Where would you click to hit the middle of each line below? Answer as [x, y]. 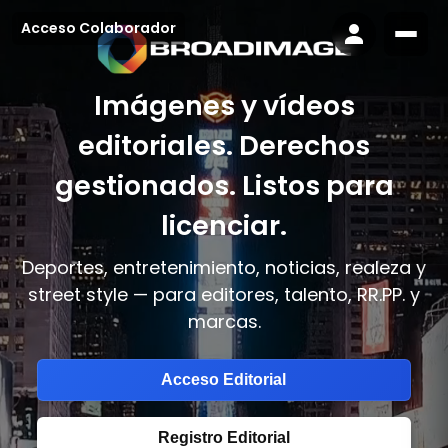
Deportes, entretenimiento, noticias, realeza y [224, 267]
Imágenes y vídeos [224, 105]
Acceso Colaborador [98, 28]
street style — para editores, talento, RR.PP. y [224, 294]
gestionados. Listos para [224, 185]
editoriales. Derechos [224, 145]
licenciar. [224, 225]
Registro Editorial [223, 437]
